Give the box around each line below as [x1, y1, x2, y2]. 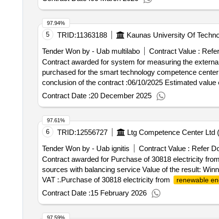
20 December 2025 [90, 91, 152, 100]
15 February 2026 [90, 189, 147, 197]
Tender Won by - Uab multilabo [42, 47, 140, 55]
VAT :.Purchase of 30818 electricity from [42, 175, 172, 184]
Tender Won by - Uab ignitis [42, 144, 130, 153]
